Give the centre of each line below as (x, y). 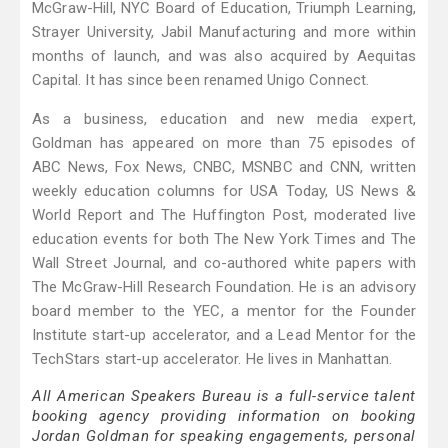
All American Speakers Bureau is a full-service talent (224, 396)
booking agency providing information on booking (224, 416)
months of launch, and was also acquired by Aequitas (224, 56)
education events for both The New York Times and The (224, 239)
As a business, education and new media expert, (224, 119)
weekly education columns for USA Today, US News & (224, 191)
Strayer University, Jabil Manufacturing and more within (224, 32)
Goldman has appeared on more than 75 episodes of (224, 143)
